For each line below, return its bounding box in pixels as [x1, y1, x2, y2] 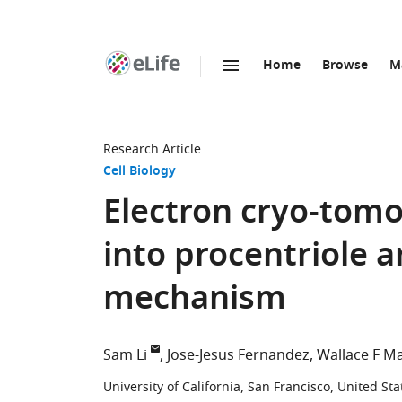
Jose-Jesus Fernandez [167, 345, 310, 366]
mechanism [103, 275, 286, 328]
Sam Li [103, 345, 147, 366]
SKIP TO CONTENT [153, 75, 263, 94]
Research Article [103, 140, 201, 159]
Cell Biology [103, 162, 176, 182]
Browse [322, 56, 368, 76]
